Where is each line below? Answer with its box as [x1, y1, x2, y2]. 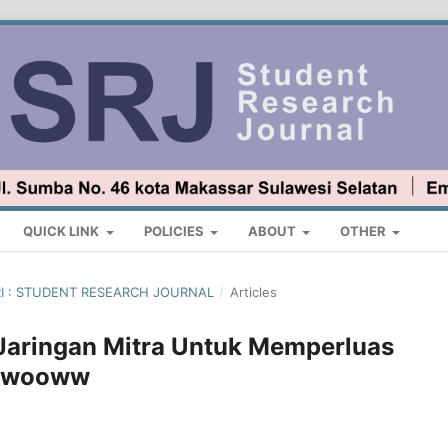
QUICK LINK [23, 223, 103, 240]
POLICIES [143, 223, 207, 240]
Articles [229, 284, 277, 301]
